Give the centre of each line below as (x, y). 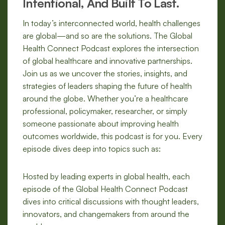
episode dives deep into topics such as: (92, 149)
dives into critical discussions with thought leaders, (111, 202)
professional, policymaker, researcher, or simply (105, 111)
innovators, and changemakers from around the (106, 214)
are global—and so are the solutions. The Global (107, 36)
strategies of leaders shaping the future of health (107, 86)
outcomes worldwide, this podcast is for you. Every (113, 136)
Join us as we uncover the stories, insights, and (105, 74)
